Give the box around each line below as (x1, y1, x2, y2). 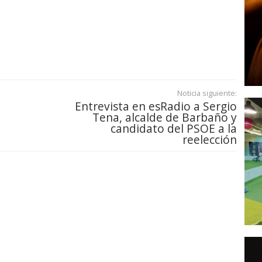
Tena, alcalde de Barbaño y (92, 109, 237, 126)
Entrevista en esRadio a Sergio (75, 98, 237, 115)
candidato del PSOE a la (111, 120, 237, 137)
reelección (182, 132, 237, 148)
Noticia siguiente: (177, 88, 237, 99)
